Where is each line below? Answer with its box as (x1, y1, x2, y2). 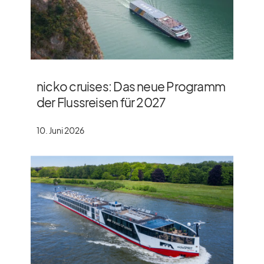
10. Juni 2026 (37, 125, 84, 136)
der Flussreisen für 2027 (37, 94, 166, 111)
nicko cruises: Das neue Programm (37, 78, 226, 95)
